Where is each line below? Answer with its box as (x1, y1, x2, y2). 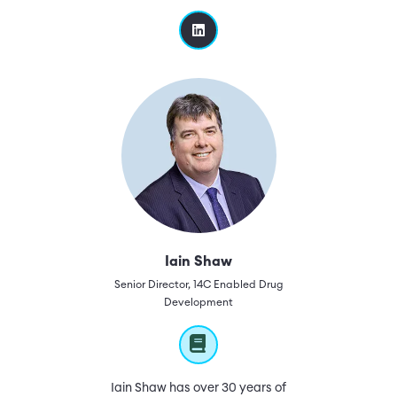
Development (164, 297, 233, 307)
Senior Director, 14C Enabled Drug (113, 279, 284, 290)
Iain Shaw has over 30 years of (111, 382, 286, 394)
